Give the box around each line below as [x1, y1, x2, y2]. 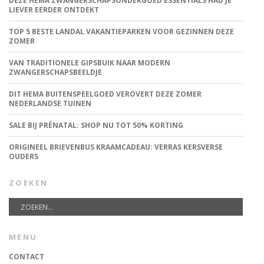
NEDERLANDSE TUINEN [9, 98, 91, 109]
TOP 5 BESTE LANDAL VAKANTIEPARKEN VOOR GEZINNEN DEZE [9, 27, 234, 37]
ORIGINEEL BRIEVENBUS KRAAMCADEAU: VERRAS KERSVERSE [9, 142, 223, 153]
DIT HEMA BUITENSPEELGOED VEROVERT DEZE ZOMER [9, 89, 202, 100]
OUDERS [9, 151, 38, 162]
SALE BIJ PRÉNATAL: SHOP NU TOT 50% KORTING [9, 120, 183, 131]
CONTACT [9, 252, 44, 262]
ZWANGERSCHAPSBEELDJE [9, 67, 102, 78]
